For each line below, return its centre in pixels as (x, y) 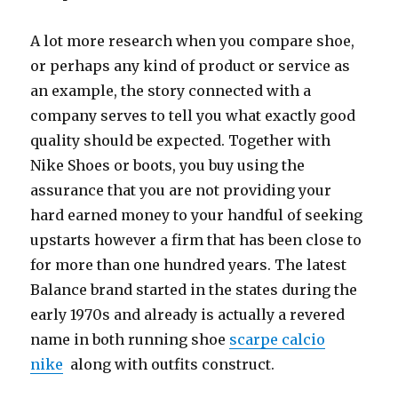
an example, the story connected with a (171, 91)
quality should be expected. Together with (181, 140)
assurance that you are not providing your (181, 190)
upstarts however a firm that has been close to (196, 240)
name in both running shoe (130, 339)
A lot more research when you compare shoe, (193, 41)
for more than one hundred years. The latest (189, 265)
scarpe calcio (278, 339)
